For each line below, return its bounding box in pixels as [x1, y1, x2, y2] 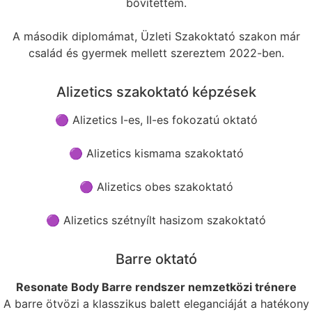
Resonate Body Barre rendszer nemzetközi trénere [15, 280, 297, 295]
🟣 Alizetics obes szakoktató [79, 180, 233, 194]
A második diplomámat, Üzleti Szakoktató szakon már [12, 29, 300, 44]
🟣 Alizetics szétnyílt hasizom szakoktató [46, 213, 266, 228]
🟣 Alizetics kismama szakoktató [68, 146, 244, 161]
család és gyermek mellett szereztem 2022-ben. [28, 46, 284, 61]
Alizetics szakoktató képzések [56, 84, 256, 101]
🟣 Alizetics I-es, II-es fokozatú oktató [54, 113, 258, 127]
